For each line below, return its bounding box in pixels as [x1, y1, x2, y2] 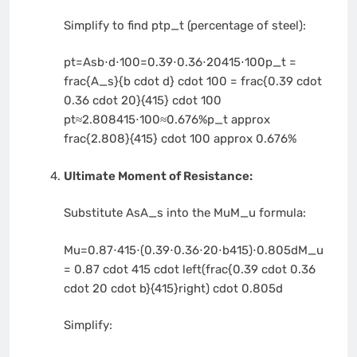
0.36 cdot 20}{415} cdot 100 [63, 93, 222, 108]
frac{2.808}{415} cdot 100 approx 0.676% [63, 131, 296, 147]
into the [163, 206, 214, 221]
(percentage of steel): [183, 18, 306, 33]
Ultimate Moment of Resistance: [63, 168, 253, 183]
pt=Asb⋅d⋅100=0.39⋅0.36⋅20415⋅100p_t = [63, 55, 296, 70]
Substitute [63, 206, 126, 221]
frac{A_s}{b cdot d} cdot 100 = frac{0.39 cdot [63, 74, 322, 89]
